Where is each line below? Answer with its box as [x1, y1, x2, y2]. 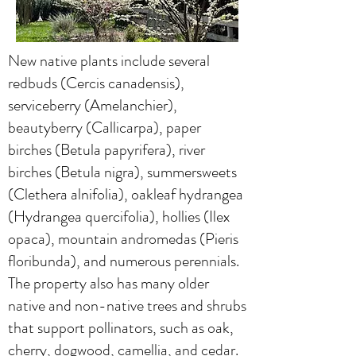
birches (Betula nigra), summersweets [8, 160, 237, 184]
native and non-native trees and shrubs [8, 293, 246, 317]
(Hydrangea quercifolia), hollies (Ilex [8, 204, 230, 228]
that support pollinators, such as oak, [8, 315, 234, 339]
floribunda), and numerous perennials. [8, 249, 239, 273]
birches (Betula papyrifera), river [8, 137, 205, 161]
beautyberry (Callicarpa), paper [8, 115, 201, 139]
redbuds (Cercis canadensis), [8, 71, 184, 95]
